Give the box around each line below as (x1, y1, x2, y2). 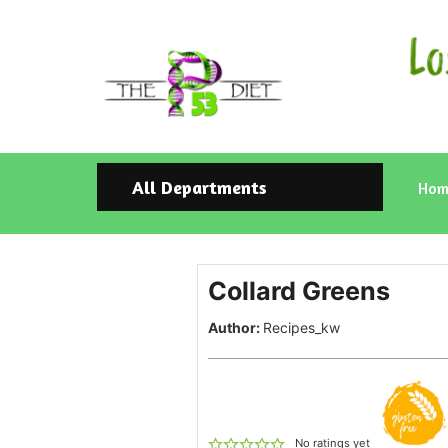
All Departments (132, 176, 267, 199)
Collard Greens (208, 276, 390, 307)
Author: (208, 319, 263, 337)
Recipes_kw (263, 319, 340, 337)
